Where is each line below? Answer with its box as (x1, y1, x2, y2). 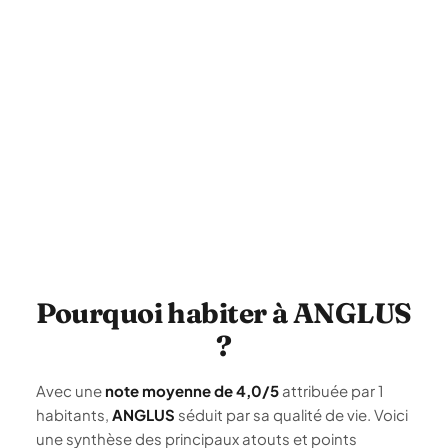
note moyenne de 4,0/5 (105, 381, 279, 400)
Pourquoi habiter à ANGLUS (36, 296, 412, 330)
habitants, (36, 405, 112, 424)
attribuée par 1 (279, 381, 384, 400)
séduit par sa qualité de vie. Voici (175, 405, 408, 424)
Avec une (36, 381, 105, 400)
